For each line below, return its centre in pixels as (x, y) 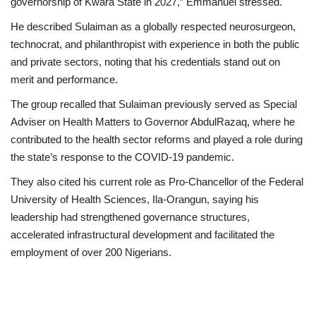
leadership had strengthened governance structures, (130, 217)
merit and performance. (64, 79)
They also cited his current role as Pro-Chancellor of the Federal (157, 181)
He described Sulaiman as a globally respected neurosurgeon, (153, 26)
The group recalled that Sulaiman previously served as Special (154, 104)
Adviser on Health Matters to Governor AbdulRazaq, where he (153, 121)
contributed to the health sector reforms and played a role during (157, 139)
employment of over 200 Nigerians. (91, 252)
